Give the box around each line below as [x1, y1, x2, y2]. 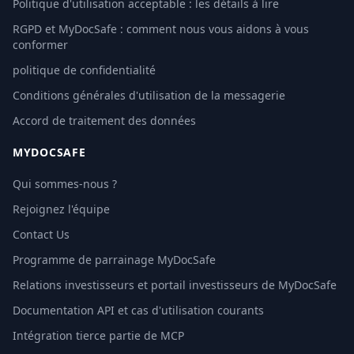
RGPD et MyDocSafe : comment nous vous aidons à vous [13, 21, 309, 36]
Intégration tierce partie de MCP [13, 328, 184, 343]
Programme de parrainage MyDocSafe [13, 252, 216, 267]
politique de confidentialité [13, 62, 156, 77]
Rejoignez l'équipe [13, 201, 110, 217]
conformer [13, 37, 68, 52]
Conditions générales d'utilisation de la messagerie [13, 88, 285, 103]
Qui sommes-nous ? [13, 176, 117, 191]
